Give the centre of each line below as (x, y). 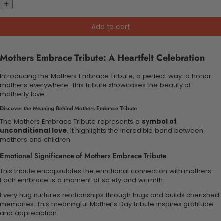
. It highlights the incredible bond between (135, 130)
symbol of (159, 122)
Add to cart (110, 26)
